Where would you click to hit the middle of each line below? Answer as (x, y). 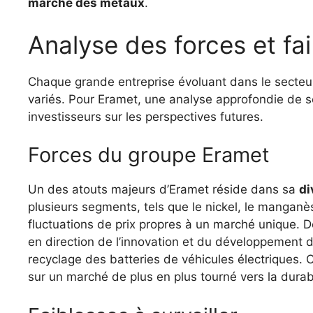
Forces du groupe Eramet (149, 155)
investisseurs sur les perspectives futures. (146, 116)
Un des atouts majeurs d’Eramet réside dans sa (163, 190)
